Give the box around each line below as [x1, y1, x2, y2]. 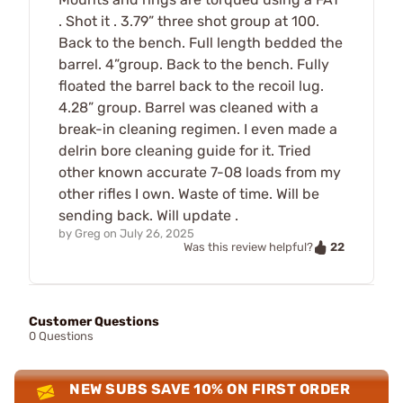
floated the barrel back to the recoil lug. [58, 76, 324, 94]
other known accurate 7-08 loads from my [58, 163, 341, 181]
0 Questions [29, 329, 94, 344]
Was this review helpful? [184, 240, 313, 255]
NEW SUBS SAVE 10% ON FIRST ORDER [69, 381, 351, 399]
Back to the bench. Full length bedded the [58, 33, 343, 51]
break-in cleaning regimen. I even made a [58, 120, 337, 138]
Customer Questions [29, 314, 159, 330]
